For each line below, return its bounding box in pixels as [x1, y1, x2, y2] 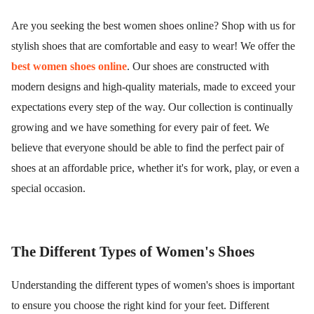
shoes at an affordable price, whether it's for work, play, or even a [11, 162, 299, 174]
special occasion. [11, 182, 86, 194]
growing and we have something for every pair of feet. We [11, 121, 269, 133]
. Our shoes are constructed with [127, 60, 269, 72]
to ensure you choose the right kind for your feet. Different [11, 299, 269, 311]
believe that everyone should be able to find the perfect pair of [11, 142, 284, 153]
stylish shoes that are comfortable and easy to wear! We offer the [11, 40, 295, 52]
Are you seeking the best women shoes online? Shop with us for [11, 20, 295, 32]
